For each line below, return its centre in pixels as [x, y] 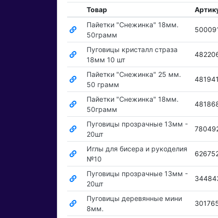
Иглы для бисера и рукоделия [137, 149]
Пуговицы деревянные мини [134, 199]
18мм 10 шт [106, 60]
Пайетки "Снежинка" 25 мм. [134, 74]
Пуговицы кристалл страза [132, 50]
